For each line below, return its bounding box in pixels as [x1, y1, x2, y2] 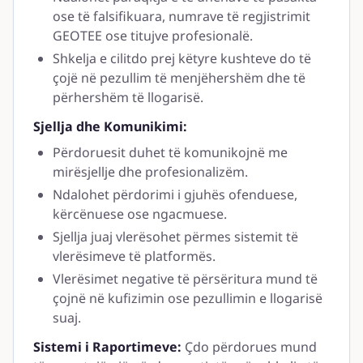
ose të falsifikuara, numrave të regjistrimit [53, 7, 310, 25]
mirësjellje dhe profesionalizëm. [53, 163, 248, 181]
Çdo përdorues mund [181, 338, 317, 356]
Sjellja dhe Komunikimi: [33, 117, 187, 135]
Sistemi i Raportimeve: [33, 338, 181, 356]
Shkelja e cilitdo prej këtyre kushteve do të [53, 49, 311, 67]
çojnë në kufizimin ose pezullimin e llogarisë [53, 289, 322, 307]
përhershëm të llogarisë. [53, 88, 203, 106]
